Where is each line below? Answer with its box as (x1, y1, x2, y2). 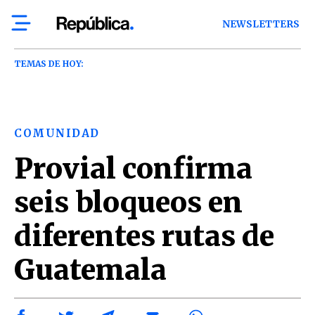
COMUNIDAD (14, 127, 100, 140)
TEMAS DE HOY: (14, 58, 84, 69)
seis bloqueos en (14, 185, 243, 220)
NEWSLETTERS (222, 18, 300, 30)
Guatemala (14, 252, 167, 288)
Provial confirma (14, 151, 252, 186)
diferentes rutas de (14, 219, 274, 254)
